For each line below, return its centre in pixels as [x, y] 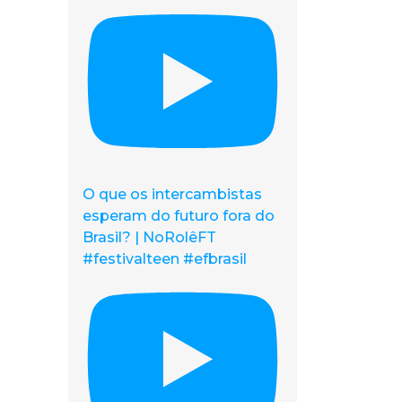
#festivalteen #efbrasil [165, 258]
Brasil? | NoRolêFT [149, 237]
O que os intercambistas [172, 194]
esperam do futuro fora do [179, 215]
